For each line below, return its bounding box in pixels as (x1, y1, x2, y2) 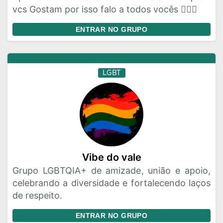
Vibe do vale (82, 151, 141, 163)
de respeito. (12, 190, 62, 201)
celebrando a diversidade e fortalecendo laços (12, 178, 211, 188)
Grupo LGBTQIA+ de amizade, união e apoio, (12, 165, 211, 176)
